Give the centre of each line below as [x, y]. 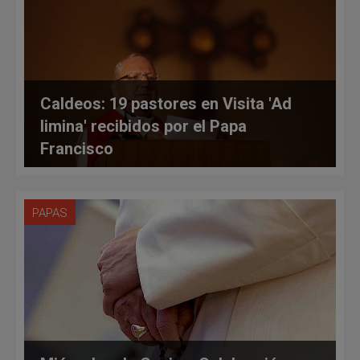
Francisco [77, 148]
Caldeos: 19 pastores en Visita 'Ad [166, 103]
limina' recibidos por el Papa [143, 126]
